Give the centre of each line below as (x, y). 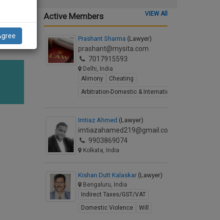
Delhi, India (97, 69)
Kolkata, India (100, 150)
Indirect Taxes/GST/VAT (113, 194)
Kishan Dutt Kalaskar (108, 175)
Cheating (121, 79)
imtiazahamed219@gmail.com (126, 130)
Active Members (73, 16)
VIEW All (156, 14)
